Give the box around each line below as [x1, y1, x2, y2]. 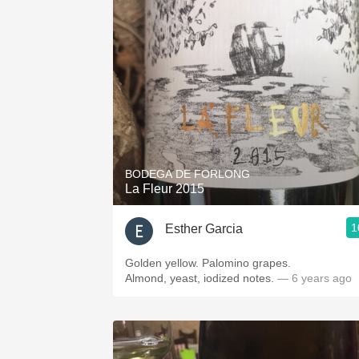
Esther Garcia [165, 221, 243, 236]
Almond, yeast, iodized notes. [125, 272, 274, 284]
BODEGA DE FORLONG [125, 167, 250, 180]
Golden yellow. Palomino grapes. [125, 256, 291, 269]
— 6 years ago [274, 272, 352, 284]
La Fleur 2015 [125, 182, 204, 196]
